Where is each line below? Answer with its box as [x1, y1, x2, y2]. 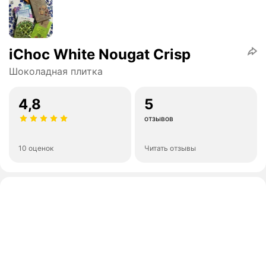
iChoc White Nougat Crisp [9, 46, 191, 64]
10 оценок [18, 144, 53, 153]
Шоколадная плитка [9, 65, 103, 78]
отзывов [144, 114, 173, 123]
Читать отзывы [144, 144, 196, 153]
